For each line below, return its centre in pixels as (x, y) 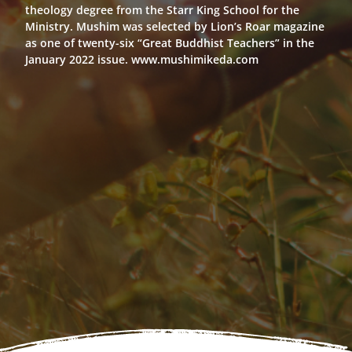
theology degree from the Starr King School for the (162, 10)
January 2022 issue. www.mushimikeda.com (142, 59)
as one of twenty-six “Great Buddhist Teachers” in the (170, 43)
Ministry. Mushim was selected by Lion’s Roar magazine (175, 26)
